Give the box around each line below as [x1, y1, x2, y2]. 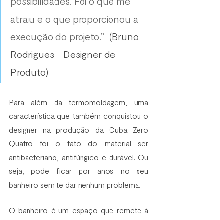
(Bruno [109, 30, 141, 42]
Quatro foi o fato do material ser [9, 138, 148, 148]
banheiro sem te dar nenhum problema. [9, 179, 144, 189]
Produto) [10, 65, 49, 78]
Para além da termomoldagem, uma [9, 97, 148, 107]
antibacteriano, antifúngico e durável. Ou [9, 152, 148, 162]
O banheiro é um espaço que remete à [9, 205, 148, 215]
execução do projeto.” [10, 30, 109, 42]
